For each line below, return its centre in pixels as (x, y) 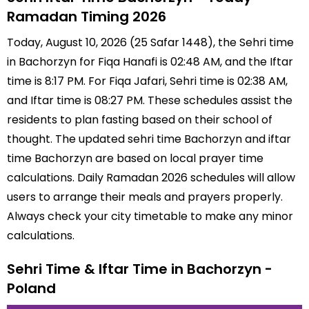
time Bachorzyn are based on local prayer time (135, 158)
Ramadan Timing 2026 (87, 17)
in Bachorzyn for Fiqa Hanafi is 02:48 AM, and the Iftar (150, 62)
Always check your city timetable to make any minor (150, 216)
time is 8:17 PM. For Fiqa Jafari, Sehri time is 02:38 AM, (147, 81)
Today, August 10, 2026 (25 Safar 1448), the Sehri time (150, 42)
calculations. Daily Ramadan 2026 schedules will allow (151, 178)
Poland (31, 288)
